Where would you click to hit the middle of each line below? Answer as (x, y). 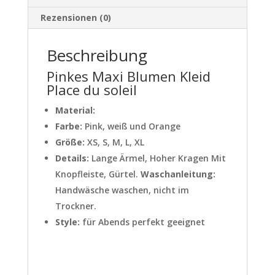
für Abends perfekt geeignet (142, 222)
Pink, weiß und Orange (132, 126)
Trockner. (76, 206)
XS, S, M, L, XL (114, 142)
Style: (67, 222)
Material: (75, 110)
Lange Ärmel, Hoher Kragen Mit (157, 158)
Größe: (70, 142)
